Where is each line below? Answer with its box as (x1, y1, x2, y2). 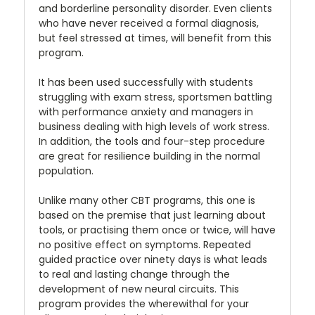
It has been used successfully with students (39, 75, 253, 89)
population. (39, 163, 94, 178)
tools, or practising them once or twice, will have (39, 222, 276, 237)
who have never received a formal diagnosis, (39, 15, 259, 30)
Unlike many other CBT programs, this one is (39, 193, 255, 207)
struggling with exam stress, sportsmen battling (39, 89, 272, 104)
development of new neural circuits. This (39, 281, 239, 296)
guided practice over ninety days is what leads (39, 252, 267, 266)
